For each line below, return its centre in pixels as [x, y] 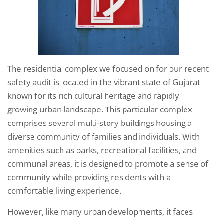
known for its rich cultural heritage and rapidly [93, 96]
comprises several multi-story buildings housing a [100, 123]
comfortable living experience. [64, 191]
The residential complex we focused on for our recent [108, 69]
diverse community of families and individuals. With [103, 137]
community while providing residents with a [89, 177]
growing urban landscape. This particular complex [100, 109]
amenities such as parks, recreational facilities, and [102, 150]
